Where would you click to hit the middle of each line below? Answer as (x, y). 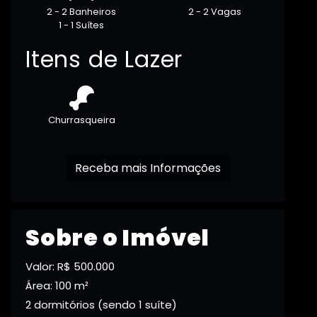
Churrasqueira (81, 120)
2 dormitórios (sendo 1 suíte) (101, 305)
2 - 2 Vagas (214, 12)
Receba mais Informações (185, 168)
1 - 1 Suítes (81, 25)
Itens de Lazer (104, 59)
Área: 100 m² (57, 286)
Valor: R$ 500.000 (70, 267)
